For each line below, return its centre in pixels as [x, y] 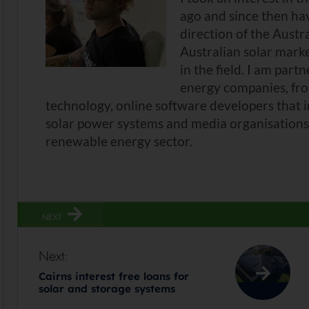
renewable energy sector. [119, 141]
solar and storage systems [107, 289]
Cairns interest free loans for [114, 277]
